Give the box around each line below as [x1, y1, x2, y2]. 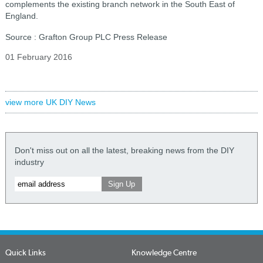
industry [14, 157, 44, 167]
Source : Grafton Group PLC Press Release [5, 32, 167, 42]
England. [5, 11, 38, 21]
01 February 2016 [5, 52, 72, 62]
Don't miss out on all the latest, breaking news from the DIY [14, 146, 234, 155]
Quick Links [5, 248, 46, 257]
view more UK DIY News [5, 97, 96, 107]
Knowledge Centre [131, 248, 197, 257]
